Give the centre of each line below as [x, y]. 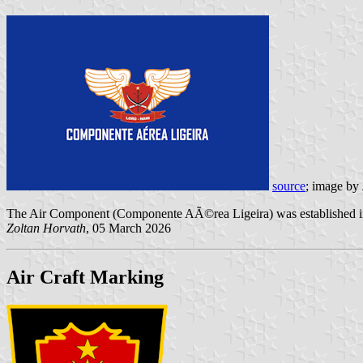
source [289, 186]
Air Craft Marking [85, 278]
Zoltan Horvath [46, 228]
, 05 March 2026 [128, 228]
